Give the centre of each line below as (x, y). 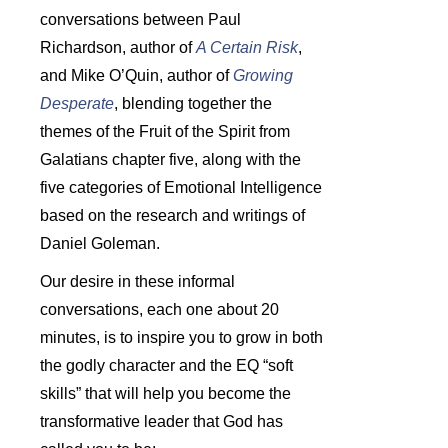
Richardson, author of (118, 47)
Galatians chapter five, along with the (170, 159)
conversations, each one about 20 (159, 309)
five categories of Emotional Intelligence (181, 187)
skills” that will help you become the (165, 393)
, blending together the (193, 103)
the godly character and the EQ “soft (166, 365)
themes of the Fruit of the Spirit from (165, 131)
